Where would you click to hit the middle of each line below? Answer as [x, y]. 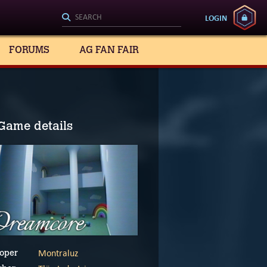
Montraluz [58, 253]
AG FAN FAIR [109, 50]
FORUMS [29, 50]
